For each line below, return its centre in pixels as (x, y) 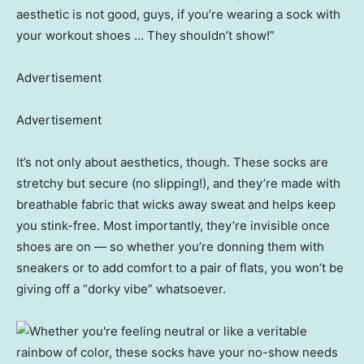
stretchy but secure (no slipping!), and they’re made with (178, 184)
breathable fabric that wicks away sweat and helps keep (176, 205)
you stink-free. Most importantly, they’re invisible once (173, 226)
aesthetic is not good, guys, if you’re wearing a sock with (178, 15)
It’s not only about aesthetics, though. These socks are (172, 162)
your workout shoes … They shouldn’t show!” (145, 36)
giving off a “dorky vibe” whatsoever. (121, 289)
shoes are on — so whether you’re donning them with (170, 247)
